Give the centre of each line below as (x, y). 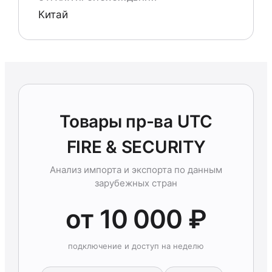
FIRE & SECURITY (136, 147)
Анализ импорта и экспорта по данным (136, 170)
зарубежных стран (136, 183)
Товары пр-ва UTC (136, 121)
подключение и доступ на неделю (136, 246)
